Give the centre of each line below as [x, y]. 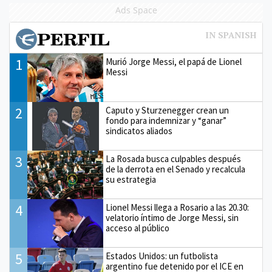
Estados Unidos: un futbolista [162, 256]
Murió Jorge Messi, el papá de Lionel [174, 62]
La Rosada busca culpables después [174, 159]
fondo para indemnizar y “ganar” [166, 121]
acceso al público [138, 228]
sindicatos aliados [139, 131]
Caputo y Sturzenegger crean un [168, 110]
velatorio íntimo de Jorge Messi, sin [172, 218]
